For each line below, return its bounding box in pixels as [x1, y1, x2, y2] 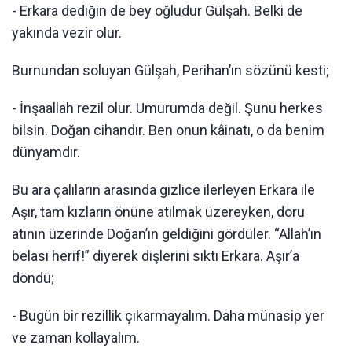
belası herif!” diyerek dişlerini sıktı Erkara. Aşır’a [12, 247, 299, 264]
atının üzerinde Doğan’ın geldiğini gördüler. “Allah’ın [12, 225, 321, 242]
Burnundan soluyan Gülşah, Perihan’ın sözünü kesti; [12, 62, 329, 79]
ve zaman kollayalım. [12, 329, 140, 346]
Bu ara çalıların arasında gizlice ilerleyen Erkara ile [12, 181, 315, 198]
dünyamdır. [12, 144, 80, 160]
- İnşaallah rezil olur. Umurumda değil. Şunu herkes [12, 100, 323, 116]
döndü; [12, 269, 54, 286]
